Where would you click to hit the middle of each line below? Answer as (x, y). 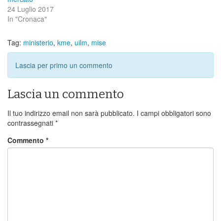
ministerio (38, 42)
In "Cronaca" (27, 18)
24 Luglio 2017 (31, 9)
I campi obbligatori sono (174, 113)
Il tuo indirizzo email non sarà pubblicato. (71, 113)
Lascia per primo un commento (64, 65)
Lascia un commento (66, 94)
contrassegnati (31, 123)
